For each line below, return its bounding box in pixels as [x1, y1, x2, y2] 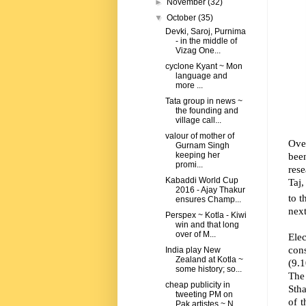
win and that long [175, 220, 239, 230]
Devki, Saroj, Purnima [165, 27, 246, 37]
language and [175, 71, 227, 81]
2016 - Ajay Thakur [175, 185, 245, 195]
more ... [175, 81, 203, 91]
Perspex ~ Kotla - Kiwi [165, 210, 247, 221]
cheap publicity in [165, 280, 230, 290]
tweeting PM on [175, 290, 233, 300]
